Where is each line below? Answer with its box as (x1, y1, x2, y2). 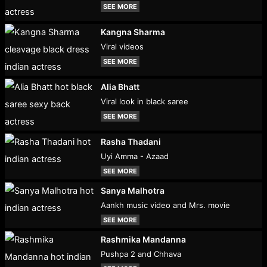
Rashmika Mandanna (101, 234, 187, 245)
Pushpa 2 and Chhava (101, 249, 182, 259)
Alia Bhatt (101, 82, 140, 92)
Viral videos (101, 42, 144, 52)
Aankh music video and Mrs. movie (101, 200, 231, 210)
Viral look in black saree (101, 97, 189, 107)
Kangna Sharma (101, 27, 166, 38)
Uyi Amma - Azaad (101, 151, 169, 162)
